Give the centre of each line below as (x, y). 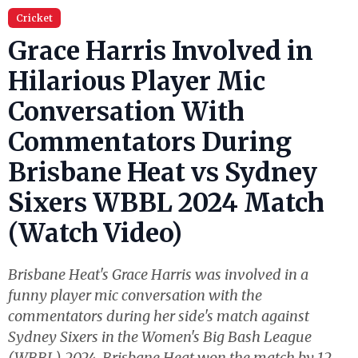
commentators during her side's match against (159, 316)
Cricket (34, 18)
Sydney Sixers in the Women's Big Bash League (160, 337)
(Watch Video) (95, 233)
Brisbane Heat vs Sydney (163, 173)
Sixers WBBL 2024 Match (166, 203)
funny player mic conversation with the (135, 295)
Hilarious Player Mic (137, 82)
